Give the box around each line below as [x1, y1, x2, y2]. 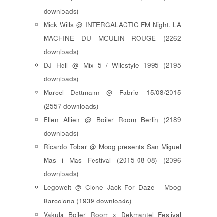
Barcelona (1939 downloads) [44, 196, 132, 206]
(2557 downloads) [44, 101, 99, 111]
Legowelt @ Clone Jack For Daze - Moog [44, 183, 181, 192]
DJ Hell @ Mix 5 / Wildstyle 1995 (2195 [44, 61, 181, 70]
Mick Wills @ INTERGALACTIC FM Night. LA [44, 20, 181, 30]
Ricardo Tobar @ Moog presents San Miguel [44, 142, 181, 152]
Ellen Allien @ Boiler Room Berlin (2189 [44, 115, 181, 124]
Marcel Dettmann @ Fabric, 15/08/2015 [44, 88, 181, 97]
